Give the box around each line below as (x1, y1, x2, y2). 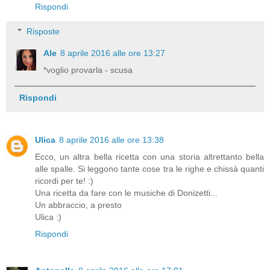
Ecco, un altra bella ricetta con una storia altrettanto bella (35, 151, 264, 162)
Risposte (27, 27, 60, 37)
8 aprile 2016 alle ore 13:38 (59, 134, 164, 145)
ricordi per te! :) (35, 175, 93, 186)
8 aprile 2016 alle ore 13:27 (60, 48, 166, 58)
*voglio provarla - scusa (43, 65, 133, 75)
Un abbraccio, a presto (35, 199, 122, 210)
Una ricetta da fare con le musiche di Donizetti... (35, 187, 218, 198)
